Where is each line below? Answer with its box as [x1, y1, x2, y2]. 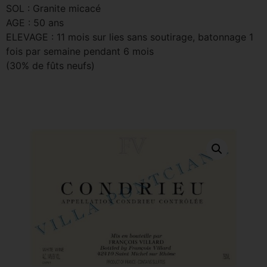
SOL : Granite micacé [6, 2, 101, 14]
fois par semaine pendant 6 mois [6, 45, 154, 57]
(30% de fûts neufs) [6, 60, 95, 72]
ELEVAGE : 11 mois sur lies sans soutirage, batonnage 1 [6, 31, 253, 43]
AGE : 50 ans [6, 17, 64, 29]
